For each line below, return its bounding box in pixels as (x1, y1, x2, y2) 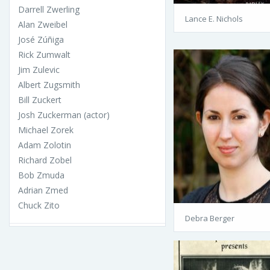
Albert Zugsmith (18, 79, 80, 91)
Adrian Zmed (18, 184, 68, 196)
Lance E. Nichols (185, 13, 243, 25)
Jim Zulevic (18, 64, 60, 76)
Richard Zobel (18, 154, 72, 166)
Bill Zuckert (18, 94, 61, 106)
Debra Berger (185, 213, 234, 224)
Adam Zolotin (18, 139, 71, 151)
